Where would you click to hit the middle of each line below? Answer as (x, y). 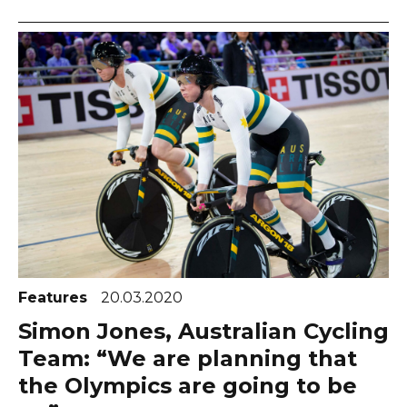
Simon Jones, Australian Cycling (203, 332)
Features (55, 298)
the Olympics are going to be (188, 386)
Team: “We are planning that (188, 359)
